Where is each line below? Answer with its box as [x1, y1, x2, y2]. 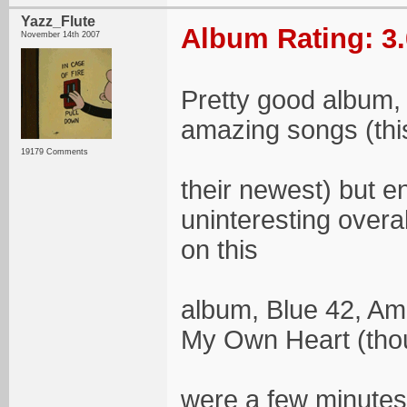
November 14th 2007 [21, 30, 100, 39]
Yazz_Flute [21, 14, 95, 29]
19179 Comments [21, 147, 88, 156]
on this [181, 235, 258, 264]
